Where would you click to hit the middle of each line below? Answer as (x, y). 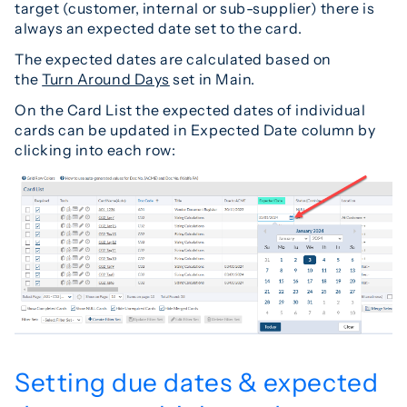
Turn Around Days (106, 79)
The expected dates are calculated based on (173, 59)
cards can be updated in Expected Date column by (195, 129)
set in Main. (212, 79)
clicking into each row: (95, 149)
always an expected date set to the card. (159, 28)
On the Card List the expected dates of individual (190, 109)
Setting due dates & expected (197, 382)
